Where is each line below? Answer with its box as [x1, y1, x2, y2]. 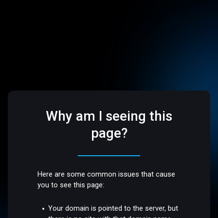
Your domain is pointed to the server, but [48, 203, 179, 213]
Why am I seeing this [46, 108, 172, 125]
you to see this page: [37, 181, 105, 190]
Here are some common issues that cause [37, 170, 176, 179]
